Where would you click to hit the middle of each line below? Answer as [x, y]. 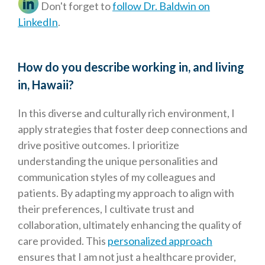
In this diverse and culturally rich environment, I [126, 113]
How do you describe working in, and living [131, 67]
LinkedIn [38, 22]
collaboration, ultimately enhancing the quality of [130, 225]
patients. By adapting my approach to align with [126, 193]
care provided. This [63, 241]
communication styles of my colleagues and [117, 177]
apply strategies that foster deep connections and [132, 129]
